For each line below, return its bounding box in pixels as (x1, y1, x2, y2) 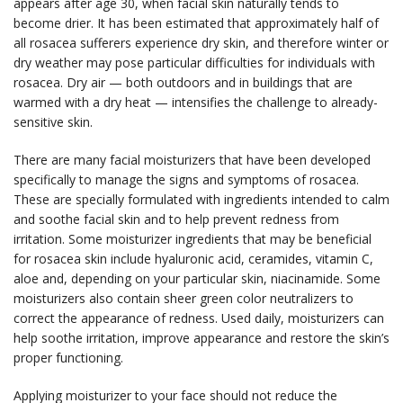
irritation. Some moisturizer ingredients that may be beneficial (13, 229, 372, 247)
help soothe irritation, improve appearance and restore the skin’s (13, 328, 390, 346)
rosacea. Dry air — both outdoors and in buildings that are (13, 73, 353, 91)
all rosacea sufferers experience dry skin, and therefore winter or (13, 33, 389, 51)
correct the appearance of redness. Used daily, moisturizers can (13, 309, 384, 327)
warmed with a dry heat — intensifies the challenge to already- (13, 93, 378, 111)
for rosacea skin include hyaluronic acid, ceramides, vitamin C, (13, 249, 373, 267)
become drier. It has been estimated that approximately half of (13, 13, 379, 31)
